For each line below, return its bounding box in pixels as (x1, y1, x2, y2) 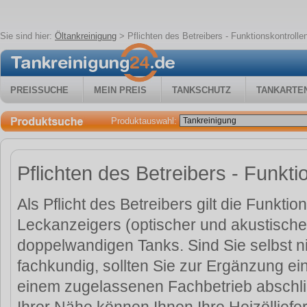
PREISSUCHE (10, 85, 69, 95)
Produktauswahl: (111, 116, 180, 126)
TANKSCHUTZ (172, 85, 231, 95)
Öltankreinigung (55, 31, 116, 41)
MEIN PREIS (94, 85, 147, 95)
